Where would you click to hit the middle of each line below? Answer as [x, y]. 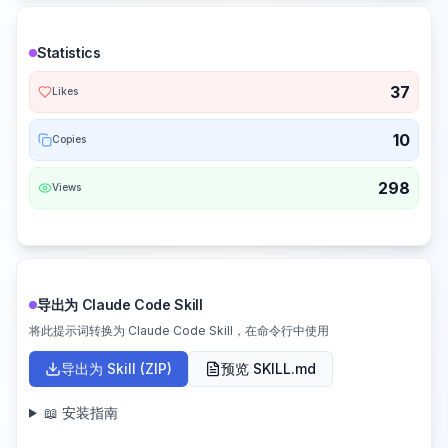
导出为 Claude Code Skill [120, 304]
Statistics [69, 52]
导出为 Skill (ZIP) [116, 368]
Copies [69, 139]
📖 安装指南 [80, 412]
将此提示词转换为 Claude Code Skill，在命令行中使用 [179, 330]
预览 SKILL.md [268, 368]
